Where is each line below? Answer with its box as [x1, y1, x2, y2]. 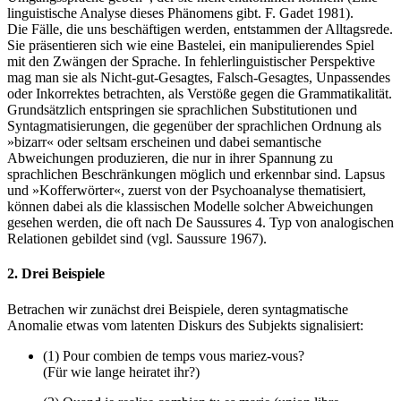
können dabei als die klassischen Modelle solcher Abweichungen [7, 199, 373, 215]
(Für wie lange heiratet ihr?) [43, 363, 200, 380]
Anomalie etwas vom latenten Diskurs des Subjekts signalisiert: [7, 317, 363, 333]
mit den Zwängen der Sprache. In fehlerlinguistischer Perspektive [7, 54, 375, 70]
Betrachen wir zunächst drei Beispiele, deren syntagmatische [7, 301, 348, 317]
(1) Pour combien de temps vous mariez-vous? [43, 347, 304, 363]
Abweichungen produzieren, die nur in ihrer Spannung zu [7, 150, 333, 166]
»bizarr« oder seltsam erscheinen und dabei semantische [7, 134, 321, 150]
